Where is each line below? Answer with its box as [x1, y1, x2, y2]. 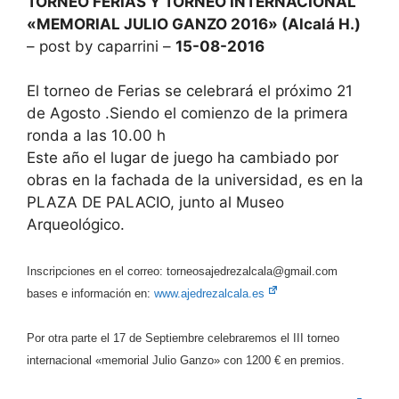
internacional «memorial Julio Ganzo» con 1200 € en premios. [27, 354, 345, 367]
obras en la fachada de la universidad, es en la [27, 171, 363, 189]
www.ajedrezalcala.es [154, 286, 265, 300]
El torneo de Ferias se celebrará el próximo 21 [27, 82, 353, 100]
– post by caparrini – [27, 37, 175, 55]
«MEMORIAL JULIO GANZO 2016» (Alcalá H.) [27, 14, 361, 33]
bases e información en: [27, 286, 154, 300]
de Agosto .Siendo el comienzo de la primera [27, 104, 348, 122]
